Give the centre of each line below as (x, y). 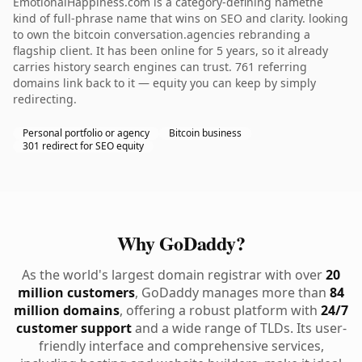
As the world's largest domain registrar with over (174, 275)
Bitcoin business (205, 133)
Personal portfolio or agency (86, 133)
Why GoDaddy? (181, 243)
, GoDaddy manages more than (232, 293)
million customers (76, 293)
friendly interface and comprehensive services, (181, 346)
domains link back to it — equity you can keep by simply (164, 83)
